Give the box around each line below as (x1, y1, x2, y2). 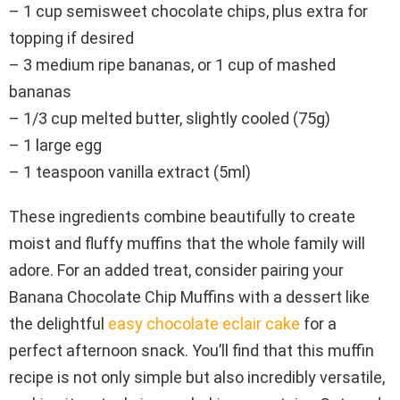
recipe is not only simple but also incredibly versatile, (9, 367, 385, 387)
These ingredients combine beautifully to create (9, 206, 355, 226)
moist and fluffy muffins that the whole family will (9, 233, 365, 253)
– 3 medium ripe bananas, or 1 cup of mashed (9, 54, 336, 74)
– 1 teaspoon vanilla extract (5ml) (9, 162, 251, 181)
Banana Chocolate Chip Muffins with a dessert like (9, 287, 370, 306)
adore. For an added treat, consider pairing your (9, 260, 344, 279)
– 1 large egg (9, 135, 102, 154)
